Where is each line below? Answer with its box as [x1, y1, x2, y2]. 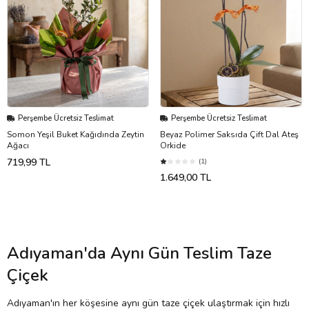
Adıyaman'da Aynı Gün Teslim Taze [7, 242, 272, 265]
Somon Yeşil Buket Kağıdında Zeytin [7, 129, 144, 141]
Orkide [160, 140, 186, 152]
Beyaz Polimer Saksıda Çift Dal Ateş [160, 129, 299, 141]
